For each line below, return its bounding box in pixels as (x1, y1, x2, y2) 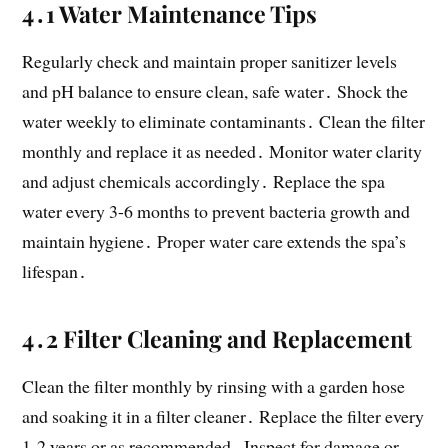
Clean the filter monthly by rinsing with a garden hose (22, 373, 406, 398)
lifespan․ (22, 258, 88, 283)
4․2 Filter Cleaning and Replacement (22, 322, 413, 354)
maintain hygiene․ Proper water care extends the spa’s (22, 228, 407, 253)
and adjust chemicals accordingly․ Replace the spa (22, 168, 386, 193)
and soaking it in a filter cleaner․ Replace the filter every (22, 403, 425, 428)
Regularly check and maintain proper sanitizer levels (22, 48, 398, 73)
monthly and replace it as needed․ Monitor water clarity (22, 138, 423, 163)
